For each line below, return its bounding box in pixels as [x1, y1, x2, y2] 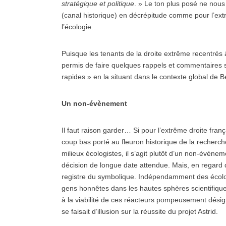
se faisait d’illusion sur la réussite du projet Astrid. [62, 207, 218, 215]
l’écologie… [62, 23, 98, 31]
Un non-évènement [62, 99, 127, 107]
